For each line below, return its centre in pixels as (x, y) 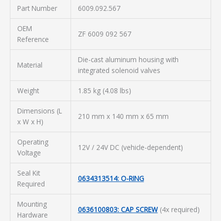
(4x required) (179, 209)
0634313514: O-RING (111, 178)
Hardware (32, 215)
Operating (33, 142)
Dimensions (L (39, 110)
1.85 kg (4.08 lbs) (104, 90)
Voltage (29, 152)
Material (30, 65)
